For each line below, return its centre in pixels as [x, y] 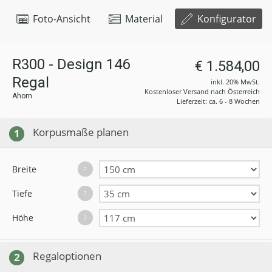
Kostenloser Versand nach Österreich [202, 91]
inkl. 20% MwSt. [235, 82]
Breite [24, 169]
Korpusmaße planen [81, 132]
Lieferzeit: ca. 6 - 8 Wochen [218, 101]
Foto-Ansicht [60, 19]
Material [142, 19]
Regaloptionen [67, 256]
